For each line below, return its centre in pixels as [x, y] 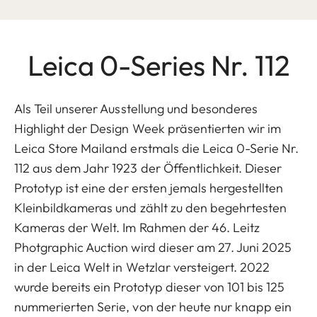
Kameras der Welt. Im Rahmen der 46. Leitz [137, 228]
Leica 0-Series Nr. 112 [158, 65]
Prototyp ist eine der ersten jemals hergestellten [149, 188]
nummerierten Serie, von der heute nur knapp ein [153, 307]
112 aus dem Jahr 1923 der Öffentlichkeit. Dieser [148, 168]
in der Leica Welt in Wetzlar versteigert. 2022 [142, 267]
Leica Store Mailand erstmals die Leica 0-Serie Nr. [157, 149]
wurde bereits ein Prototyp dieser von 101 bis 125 [150, 287]
